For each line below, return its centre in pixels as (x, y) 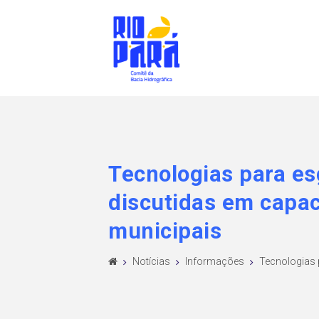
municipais (165, 231)
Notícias (151, 261)
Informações (215, 261)
